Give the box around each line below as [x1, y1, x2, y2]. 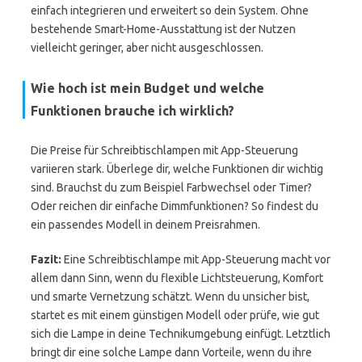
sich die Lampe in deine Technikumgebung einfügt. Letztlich [31, 327, 330, 340]
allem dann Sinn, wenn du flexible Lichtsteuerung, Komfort [31, 271, 323, 284]
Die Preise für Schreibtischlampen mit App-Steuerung [31, 144, 298, 157]
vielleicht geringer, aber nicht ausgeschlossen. [31, 41, 263, 54]
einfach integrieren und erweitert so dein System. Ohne [31, 4, 309, 17]
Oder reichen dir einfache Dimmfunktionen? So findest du [31, 200, 318, 213]
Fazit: [31, 253, 61, 266]
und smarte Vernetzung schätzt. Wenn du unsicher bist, [31, 290, 309, 303]
